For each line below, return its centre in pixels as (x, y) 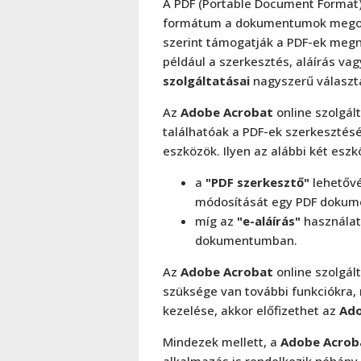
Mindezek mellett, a (222, 341)
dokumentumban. (246, 240)
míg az (216, 220)
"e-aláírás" (269, 220)
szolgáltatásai (206, 80)
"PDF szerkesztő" (256, 182)
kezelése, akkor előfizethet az (249, 310)
